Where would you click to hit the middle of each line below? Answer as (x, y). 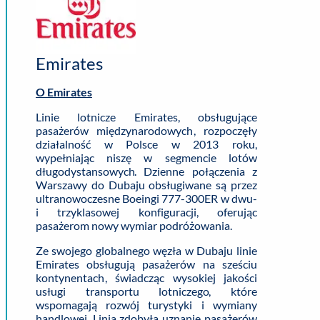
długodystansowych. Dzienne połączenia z (146, 171)
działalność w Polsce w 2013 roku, (146, 144)
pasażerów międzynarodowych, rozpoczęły (146, 130)
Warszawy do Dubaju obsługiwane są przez (146, 184)
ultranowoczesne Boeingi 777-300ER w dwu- (146, 198)
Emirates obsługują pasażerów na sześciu (146, 264)
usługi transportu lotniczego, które (146, 291)
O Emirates (64, 91)
